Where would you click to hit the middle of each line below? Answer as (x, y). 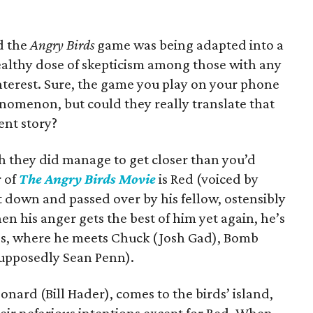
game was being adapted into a (189, 45)
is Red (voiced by (207, 179)
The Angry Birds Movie (87, 179)
